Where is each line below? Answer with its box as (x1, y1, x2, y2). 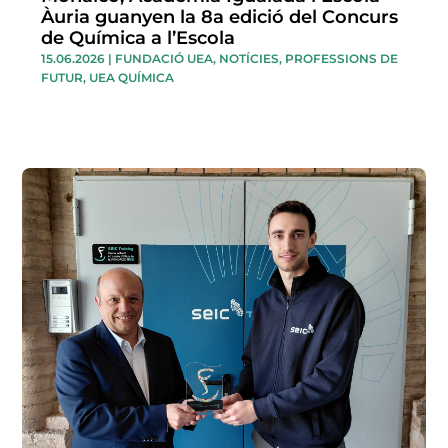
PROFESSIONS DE (285, 50, 399, 66)
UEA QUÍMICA (89, 69, 175, 85)
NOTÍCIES (219, 50, 280, 66)
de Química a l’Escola (41, 26, 236, 49)
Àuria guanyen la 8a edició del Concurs (41, 5, 399, 28)
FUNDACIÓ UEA (115, 50, 214, 66)
